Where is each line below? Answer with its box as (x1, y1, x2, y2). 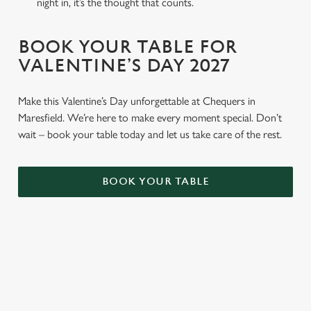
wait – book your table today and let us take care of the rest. (18, 128, 285, 141)
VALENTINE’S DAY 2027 (18, 56, 230, 76)
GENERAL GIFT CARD (40, 297, 152, 309)
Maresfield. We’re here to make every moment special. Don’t (18, 111, 282, 124)
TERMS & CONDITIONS (18, 255, 201, 273)
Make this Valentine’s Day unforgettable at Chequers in (18, 94, 255, 108)
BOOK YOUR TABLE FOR (18, 37, 237, 58)
